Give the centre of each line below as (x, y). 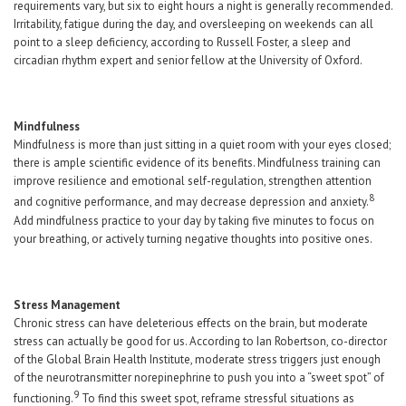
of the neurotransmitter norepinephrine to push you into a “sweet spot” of (199, 377)
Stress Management (67, 304)
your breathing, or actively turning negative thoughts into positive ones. (193, 238)
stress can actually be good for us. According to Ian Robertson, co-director (200, 341)
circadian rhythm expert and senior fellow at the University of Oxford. (188, 61)
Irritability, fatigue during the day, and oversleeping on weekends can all (193, 24)
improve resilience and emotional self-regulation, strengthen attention (193, 181)
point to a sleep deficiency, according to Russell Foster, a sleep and (182, 43)
